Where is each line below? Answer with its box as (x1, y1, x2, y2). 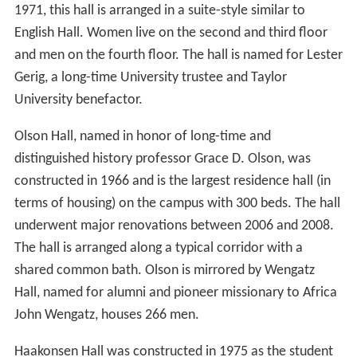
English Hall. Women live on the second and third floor (14, 25, 328, 41)
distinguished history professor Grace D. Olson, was (14, 151, 311, 167)
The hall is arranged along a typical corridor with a (14, 240, 303, 256)
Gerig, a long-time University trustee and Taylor (14, 69, 287, 85)
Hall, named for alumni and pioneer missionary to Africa (14, 284, 337, 300)
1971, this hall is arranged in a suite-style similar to (14, 2, 305, 18)
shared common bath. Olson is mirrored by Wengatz (14, 262, 315, 278)
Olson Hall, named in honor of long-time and (14, 128, 271, 144)
